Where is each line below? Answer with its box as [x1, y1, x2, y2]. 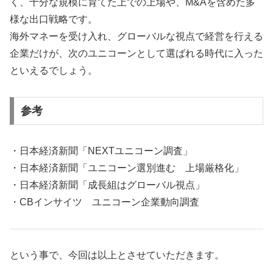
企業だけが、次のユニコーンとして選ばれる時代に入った [10, 48, 263, 59]
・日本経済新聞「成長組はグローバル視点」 [10, 179, 205, 190]
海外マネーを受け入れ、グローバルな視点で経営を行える [10, 31, 263, 42]
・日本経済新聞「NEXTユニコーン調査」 [10, 145, 193, 156]
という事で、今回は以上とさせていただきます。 [10, 250, 224, 261]
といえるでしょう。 [10, 65, 97, 76]
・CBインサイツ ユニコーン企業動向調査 [10, 196, 199, 207]
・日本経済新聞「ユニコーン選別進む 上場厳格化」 [10, 162, 244, 173]
